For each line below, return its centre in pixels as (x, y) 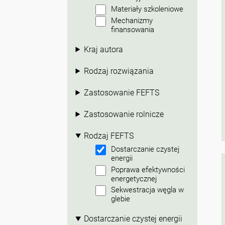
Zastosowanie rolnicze (124, 114)
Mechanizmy (132, 20)
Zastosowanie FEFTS (122, 92)
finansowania (133, 29)
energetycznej (134, 179)
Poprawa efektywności (148, 170)
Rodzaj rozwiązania (119, 71)
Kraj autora (104, 49)
